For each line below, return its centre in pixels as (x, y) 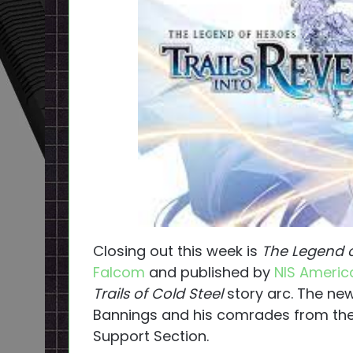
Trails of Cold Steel (158, 294)
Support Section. (151, 336)
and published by (210, 273)
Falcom (119, 273)
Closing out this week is (177, 251)
